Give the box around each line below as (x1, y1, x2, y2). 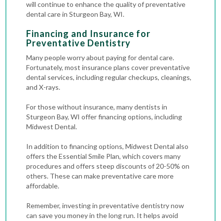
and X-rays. (26, 83, 61, 91)
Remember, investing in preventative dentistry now (26, 201, 184, 210)
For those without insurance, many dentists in (26, 103, 168, 111)
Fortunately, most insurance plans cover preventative (26, 63, 190, 72)
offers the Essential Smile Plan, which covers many (26, 152, 181, 160)
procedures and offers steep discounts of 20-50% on (26, 162, 190, 170)
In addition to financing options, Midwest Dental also (26, 142, 189, 150)
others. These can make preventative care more (26, 172, 174, 180)
